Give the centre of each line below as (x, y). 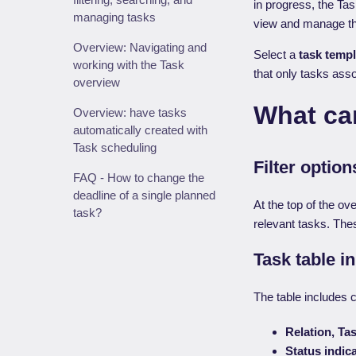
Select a (277, 55)
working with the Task (129, 65)
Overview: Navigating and (140, 47)
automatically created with (140, 130)
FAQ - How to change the (139, 178)
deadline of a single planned (144, 195)
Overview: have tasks (130, 112)
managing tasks (114, 17)
